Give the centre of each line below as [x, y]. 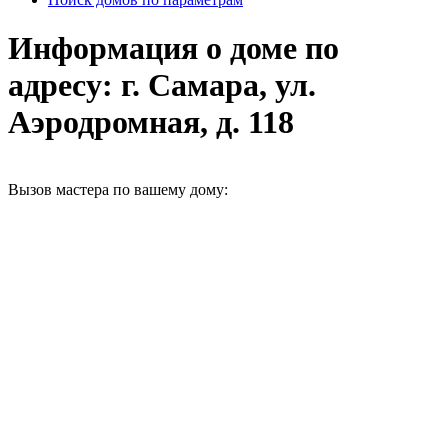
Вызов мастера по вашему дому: [118, 189]
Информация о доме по [173, 48]
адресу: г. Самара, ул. [162, 85]
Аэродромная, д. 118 [151, 122]
